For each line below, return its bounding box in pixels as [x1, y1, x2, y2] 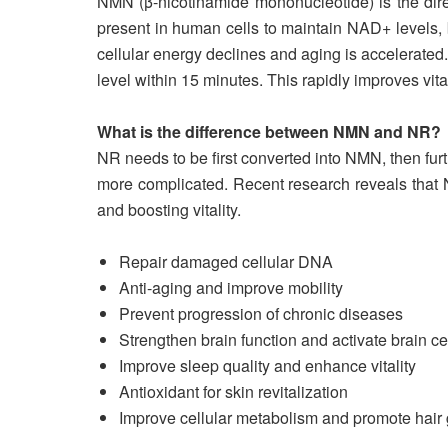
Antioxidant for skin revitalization [119, 380, 348, 403]
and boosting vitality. [97, 198, 241, 221]
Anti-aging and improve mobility [119, 276, 343, 299]
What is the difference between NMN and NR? [97, 120, 441, 143]
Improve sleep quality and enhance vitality [119, 354, 416, 377]
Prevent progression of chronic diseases [119, 302, 403, 325]
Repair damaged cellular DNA [119, 250, 333, 273]
